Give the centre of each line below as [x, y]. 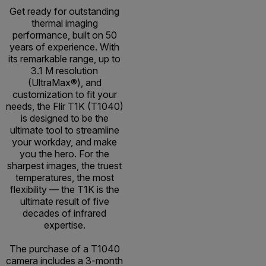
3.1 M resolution [64, 71]
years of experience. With [64, 47]
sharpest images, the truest [64, 166]
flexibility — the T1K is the [64, 190]
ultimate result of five [64, 202]
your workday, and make [64, 142]
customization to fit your [64, 95]
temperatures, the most [64, 178]
